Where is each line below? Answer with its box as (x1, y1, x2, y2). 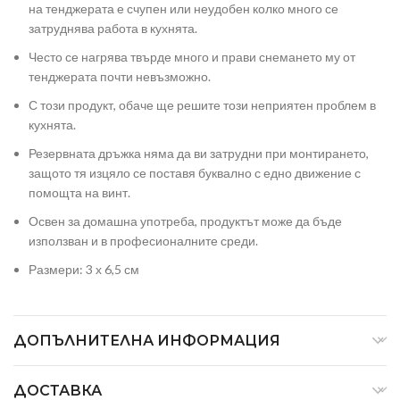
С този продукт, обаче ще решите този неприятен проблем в (29, 97, 376, 113)
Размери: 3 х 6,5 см (29, 262, 139, 278)
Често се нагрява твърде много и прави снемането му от (29, 49, 355, 65)
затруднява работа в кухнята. (29, 21, 197, 37)
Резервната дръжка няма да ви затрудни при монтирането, (29, 146, 369, 162)
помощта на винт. (29, 185, 130, 201)
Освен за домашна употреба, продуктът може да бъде (29, 213, 342, 229)
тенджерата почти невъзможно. (29, 69, 211, 85)
